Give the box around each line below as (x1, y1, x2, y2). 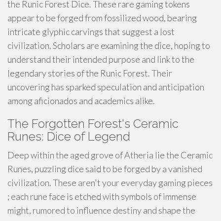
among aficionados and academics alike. (7, 95, 155, 106)
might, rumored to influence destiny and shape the (7, 205, 195, 216)
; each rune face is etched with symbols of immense (7, 191, 196, 202)
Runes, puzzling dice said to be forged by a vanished (7, 163, 202, 174)
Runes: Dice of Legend (7, 129, 130, 144)
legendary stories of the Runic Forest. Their (7, 68, 172, 78)
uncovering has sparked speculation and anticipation (7, 81, 204, 92)
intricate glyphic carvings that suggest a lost (7, 26, 175, 37)
